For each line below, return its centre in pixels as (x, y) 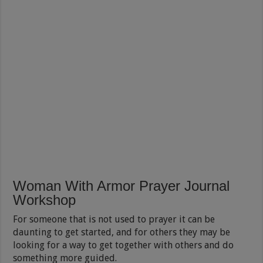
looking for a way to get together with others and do (124, 245)
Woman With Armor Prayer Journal (122, 186)
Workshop (45, 200)
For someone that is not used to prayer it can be (114, 219)
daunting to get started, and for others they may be (122, 232)
